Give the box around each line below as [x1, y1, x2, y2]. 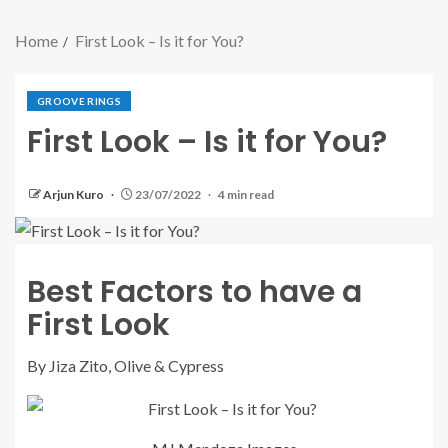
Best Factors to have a [27, 271, 362, 313]
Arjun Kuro [43, 187, 106, 202]
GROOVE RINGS [37, 95, 122, 107]
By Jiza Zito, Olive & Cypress [27, 356, 227, 375]
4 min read [218, 187, 274, 202]
